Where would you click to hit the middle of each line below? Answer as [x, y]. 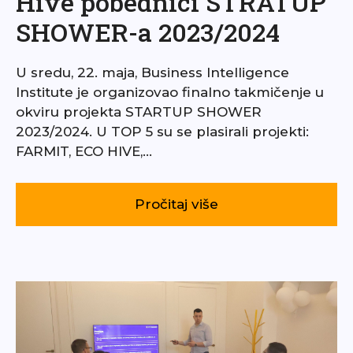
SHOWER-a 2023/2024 [148, 32]
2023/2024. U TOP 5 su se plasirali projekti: [162, 132]
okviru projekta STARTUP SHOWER [139, 112]
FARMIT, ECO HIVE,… [84, 152]
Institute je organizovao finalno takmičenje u [170, 93]
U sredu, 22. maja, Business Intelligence [152, 73]
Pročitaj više [176, 204]
